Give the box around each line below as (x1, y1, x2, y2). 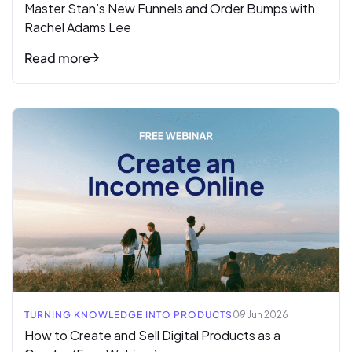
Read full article (12, 108, 101, 125)
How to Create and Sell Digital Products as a (24, 326, 280, 343)
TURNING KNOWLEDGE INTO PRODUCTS (24, 308, 233, 321)
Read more (24, 49, 90, 66)
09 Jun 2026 (233, 308, 288, 321)
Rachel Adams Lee (24, 18, 131, 35)
